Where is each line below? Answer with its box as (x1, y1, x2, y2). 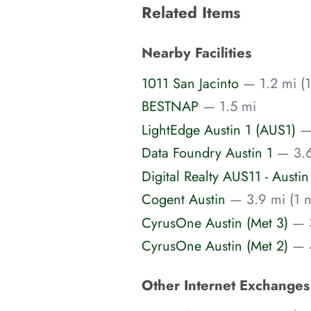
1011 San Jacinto (142, 73, 239, 93)
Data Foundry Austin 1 (142, 143, 273, 163)
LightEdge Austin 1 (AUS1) (142, 119, 296, 140)
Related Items (142, 1, 240, 24)
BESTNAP (142, 96, 199, 117)
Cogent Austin (142, 190, 226, 210)
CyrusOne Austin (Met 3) (142, 212, 288, 233)
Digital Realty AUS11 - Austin (142, 166, 309, 186)
